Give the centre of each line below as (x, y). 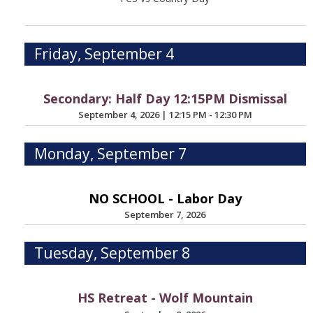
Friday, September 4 (104, 53)
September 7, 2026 (165, 214)
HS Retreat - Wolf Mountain (165, 298)
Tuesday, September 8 (112, 253)
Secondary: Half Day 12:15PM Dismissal (165, 98)
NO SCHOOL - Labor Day (165, 198)
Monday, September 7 (111, 153)
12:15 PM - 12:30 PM (210, 115)
